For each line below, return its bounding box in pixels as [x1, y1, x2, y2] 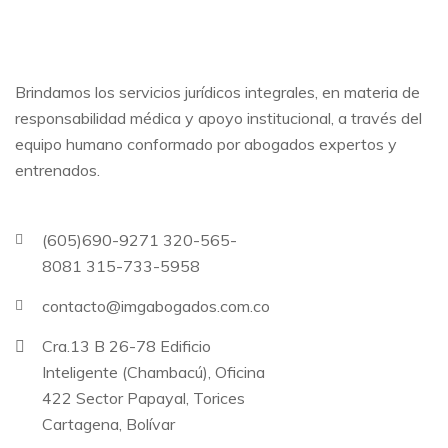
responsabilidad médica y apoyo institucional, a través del [15, 108, 422, 128]
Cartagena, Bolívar [42, 414, 175, 434]
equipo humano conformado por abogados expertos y [15, 134, 397, 154]
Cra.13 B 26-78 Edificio [42, 336, 211, 356]
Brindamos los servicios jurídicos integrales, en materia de [15, 82, 420, 102]
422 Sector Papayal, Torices [42, 388, 245, 408]
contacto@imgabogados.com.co [42, 296, 270, 316]
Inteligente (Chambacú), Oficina [42, 362, 265, 382]
